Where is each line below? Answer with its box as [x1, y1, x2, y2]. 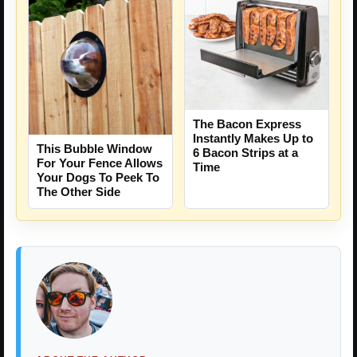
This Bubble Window [37, 142, 152, 156]
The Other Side [37, 185, 120, 199]
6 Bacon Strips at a [193, 146, 298, 160]
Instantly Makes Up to [193, 131, 313, 146]
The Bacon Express [193, 117, 301, 131]
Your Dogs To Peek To [37, 171, 159, 185]
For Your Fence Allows [37, 156, 163, 171]
